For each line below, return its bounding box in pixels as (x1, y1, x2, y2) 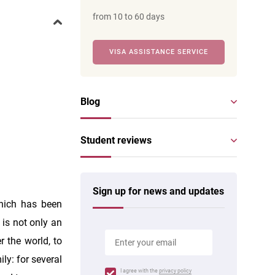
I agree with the (120, 268, 159, 274)
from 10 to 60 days (93, 12, 165, 21)
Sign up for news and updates (93, 185, 224, 197)
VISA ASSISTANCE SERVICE (109, 48, 208, 56)
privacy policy (159, 268, 192, 274)
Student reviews (80, 134, 152, 146)
